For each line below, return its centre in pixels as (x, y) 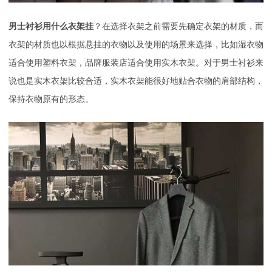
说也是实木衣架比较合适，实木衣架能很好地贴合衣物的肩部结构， (136, 81)
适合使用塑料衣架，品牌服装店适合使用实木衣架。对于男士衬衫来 (136, 63)
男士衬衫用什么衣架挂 (51, 26)
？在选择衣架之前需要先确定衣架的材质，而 (178, 26)
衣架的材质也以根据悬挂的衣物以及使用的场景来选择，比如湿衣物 (136, 44)
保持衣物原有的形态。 (51, 99)
